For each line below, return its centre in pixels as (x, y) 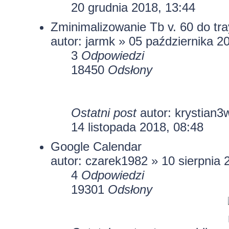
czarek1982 (116, 161)
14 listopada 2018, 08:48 (137, 127)
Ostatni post (105, 112)
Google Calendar (96, 146)
